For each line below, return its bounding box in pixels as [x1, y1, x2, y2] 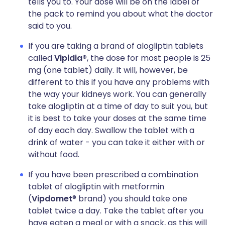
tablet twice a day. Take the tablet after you [28, 205, 203, 216]
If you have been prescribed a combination [28, 169, 198, 180]
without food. [28, 149, 79, 160]
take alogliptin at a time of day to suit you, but [28, 100, 208, 112]
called [28, 52, 54, 64]
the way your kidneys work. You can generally [28, 88, 206, 100]
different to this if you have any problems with [28, 76, 209, 88]
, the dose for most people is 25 [87, 52, 210, 64]
